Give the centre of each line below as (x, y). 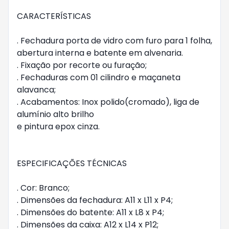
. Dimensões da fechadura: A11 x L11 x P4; (95, 200)
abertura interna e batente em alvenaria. (100, 53)
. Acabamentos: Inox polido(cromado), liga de (108, 102)
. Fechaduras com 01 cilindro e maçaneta (99, 77)
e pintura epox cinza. (58, 127)
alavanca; (36, 90)
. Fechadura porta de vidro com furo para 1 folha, (114, 41)
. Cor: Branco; (43, 188)
